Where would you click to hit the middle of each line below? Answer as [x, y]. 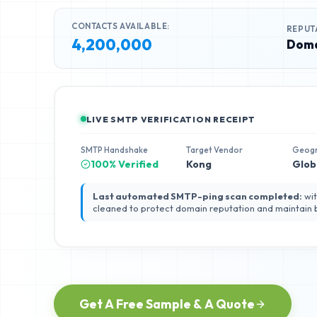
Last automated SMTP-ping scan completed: [197, 196]
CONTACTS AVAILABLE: [121, 26]
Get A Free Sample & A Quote [167, 304]
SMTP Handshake [114, 149]
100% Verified [124, 164]
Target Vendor [215, 149]
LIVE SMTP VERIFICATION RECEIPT [171, 119]
